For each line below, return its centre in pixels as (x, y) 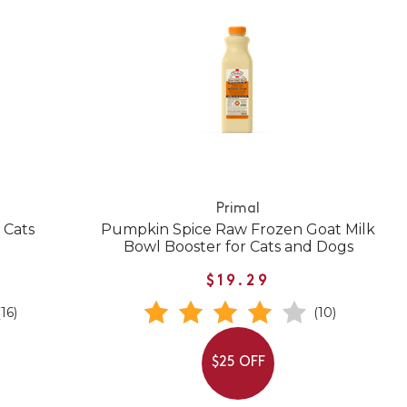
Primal (238, 208)
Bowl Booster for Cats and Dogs (238, 246)
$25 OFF (238, 363)
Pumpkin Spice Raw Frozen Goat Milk (238, 229)
